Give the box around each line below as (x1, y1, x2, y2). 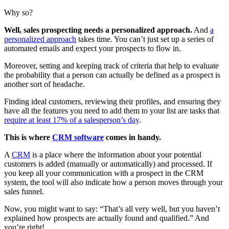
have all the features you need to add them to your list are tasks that (4, 106, 219, 115)
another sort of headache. (4, 79, 85, 88)
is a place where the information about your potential (30, 150, 201, 159)
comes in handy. (104, 132, 161, 142)
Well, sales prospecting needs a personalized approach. (4, 25, 192, 34)
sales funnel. (4, 187, 44, 196)
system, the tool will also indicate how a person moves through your (4, 177, 223, 187)
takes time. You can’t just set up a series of (76, 34, 214, 43)
